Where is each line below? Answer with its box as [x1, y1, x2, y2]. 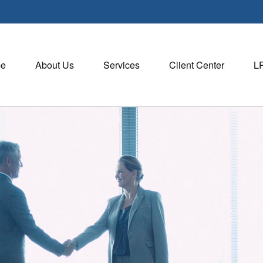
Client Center [169, 58, 224, 72]
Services [103, 58, 140, 72]
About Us [35, 58, 74, 72]
